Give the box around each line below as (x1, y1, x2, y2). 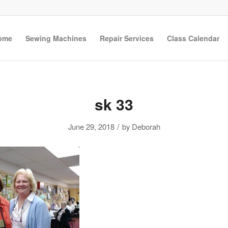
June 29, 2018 (68, 121, 115, 132)
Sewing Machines (25, 33, 87, 43)
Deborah (131, 121, 160, 132)
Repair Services (100, 33, 154, 43)
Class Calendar (167, 33, 219, 43)
